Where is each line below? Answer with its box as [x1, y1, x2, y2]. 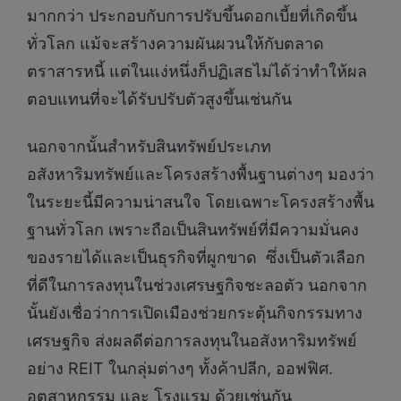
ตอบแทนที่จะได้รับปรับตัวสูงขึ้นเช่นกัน [27, 89, 292, 108]
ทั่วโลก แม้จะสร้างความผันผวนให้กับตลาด [27, 33, 324, 53]
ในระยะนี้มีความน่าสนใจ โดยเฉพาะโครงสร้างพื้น [27, 192, 374, 212]
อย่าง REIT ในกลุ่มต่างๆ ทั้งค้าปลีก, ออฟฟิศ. [27, 359, 333, 379]
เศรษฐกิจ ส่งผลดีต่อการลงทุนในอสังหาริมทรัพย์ [27, 331, 357, 351]
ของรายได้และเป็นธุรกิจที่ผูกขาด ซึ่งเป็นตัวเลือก [27, 248, 365, 268]
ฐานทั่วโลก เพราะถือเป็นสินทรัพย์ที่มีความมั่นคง [27, 220, 359, 240]
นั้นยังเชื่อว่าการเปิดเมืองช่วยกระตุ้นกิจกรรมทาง [27, 303, 363, 323]
